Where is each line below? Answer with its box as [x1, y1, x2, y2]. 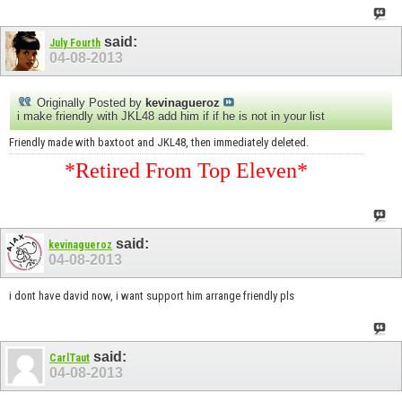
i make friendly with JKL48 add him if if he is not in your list [17, 109, 325, 123]
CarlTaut [49, 351, 90, 364]
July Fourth [49, 37, 100, 50]
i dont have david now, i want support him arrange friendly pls [9, 289, 294, 303]
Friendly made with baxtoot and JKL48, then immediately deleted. [9, 135, 309, 149]
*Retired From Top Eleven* [65, 158, 309, 182]
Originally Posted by [33, 95, 145, 109]
